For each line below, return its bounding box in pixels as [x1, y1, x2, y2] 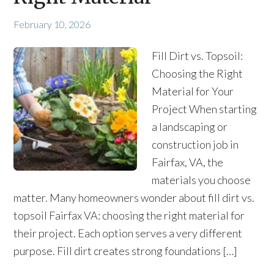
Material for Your [152, 84, 234, 98]
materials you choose [152, 173, 251, 187]
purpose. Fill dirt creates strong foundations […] [13, 244, 238, 257]
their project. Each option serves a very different [13, 226, 243, 240]
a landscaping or [152, 120, 228, 133]
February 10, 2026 [13, 18, 91, 30]
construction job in [152, 138, 239, 151]
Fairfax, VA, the [152, 155, 223, 169]
